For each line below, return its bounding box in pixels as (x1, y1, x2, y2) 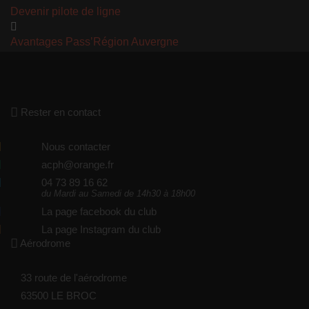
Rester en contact (18, 106, 101, 118)
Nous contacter (41, 141, 110, 152)
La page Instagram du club (41, 223, 161, 235)
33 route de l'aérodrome (21, 272, 127, 283)
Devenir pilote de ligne (10, 6, 121, 17)
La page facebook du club (41, 206, 157, 217)
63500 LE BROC (21, 290, 97, 301)
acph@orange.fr (41, 159, 114, 170)
